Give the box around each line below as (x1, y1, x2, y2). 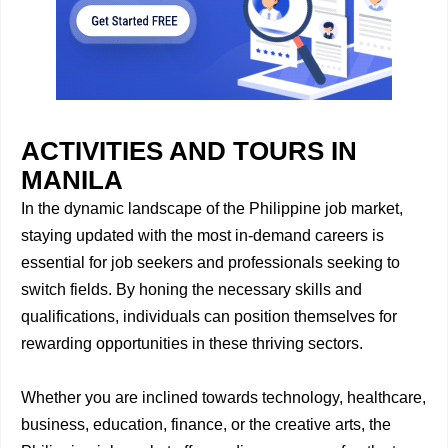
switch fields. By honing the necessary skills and (21, 281, 362, 298)
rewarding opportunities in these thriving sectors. (21, 335, 363, 352)
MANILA (21, 166, 123, 194)
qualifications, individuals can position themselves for (21, 308, 397, 325)
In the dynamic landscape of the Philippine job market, (21, 200, 403, 217)
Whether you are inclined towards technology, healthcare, (21, 389, 426, 406)
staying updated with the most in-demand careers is (21, 227, 384, 244)
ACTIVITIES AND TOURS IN (21, 137, 357, 165)
